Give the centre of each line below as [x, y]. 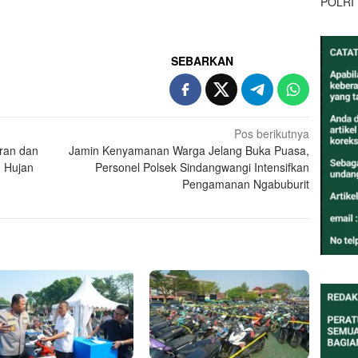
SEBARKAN [203, 60]
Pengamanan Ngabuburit [246, 183]
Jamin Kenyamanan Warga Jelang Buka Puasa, [189, 150]
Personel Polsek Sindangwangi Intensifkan [203, 167]
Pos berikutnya [272, 133]
